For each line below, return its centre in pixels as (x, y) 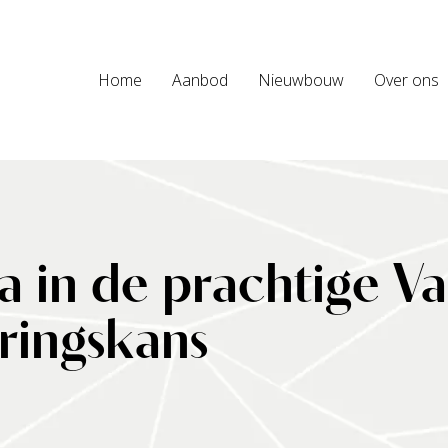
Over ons (406, 80)
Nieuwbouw (301, 80)
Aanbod (200, 80)
